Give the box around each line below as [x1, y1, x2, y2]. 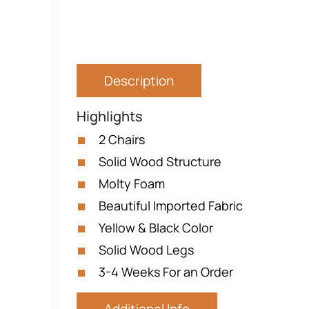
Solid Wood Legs [99, 241, 194, 258]
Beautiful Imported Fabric [99, 197, 243, 214]
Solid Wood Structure [99, 153, 221, 170]
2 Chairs [99, 131, 145, 148]
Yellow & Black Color [99, 219, 213, 236]
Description [104, 72, 174, 90]
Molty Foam [99, 175, 165, 192]
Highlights [77, 107, 143, 126]
